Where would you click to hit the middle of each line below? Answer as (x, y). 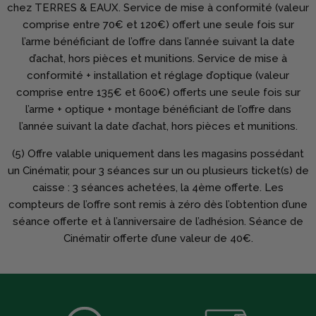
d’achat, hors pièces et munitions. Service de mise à (158, 58)
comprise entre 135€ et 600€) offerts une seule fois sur (158, 92)
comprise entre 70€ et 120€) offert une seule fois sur (158, 24)
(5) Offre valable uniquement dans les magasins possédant (158, 153)
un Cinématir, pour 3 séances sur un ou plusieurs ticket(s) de (158, 170)
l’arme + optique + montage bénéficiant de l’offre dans (158, 109)
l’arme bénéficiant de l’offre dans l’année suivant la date (158, 41)
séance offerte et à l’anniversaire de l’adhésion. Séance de (158, 221)
